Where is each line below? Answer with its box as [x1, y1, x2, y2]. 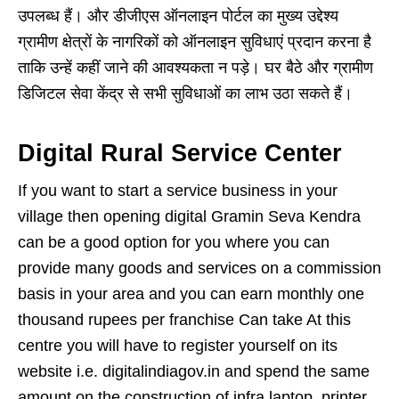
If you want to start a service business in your [18, 181, 338, 199]
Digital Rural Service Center [18, 139, 342, 167]
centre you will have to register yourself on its [18, 336, 338, 354]
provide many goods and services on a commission [18, 258, 381, 277]
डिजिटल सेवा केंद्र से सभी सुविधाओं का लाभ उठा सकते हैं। [18, 84, 353, 102]
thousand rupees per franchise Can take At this [18, 310, 351, 329]
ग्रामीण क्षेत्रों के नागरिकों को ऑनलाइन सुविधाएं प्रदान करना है [18, 32, 371, 51]
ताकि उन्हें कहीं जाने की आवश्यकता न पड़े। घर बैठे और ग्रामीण [18, 58, 373, 77]
